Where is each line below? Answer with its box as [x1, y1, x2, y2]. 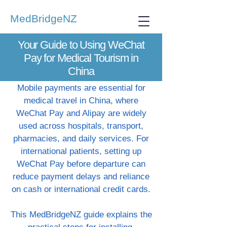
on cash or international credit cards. [12, 184, 150, 194]
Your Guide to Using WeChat [17, 39, 145, 51]
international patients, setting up [21, 146, 141, 156]
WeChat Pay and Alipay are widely [16, 108, 146, 118]
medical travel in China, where [24, 96, 138, 105]
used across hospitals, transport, [19, 121, 143, 131]
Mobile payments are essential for [17, 83, 145, 93]
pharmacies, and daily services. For [13, 134, 149, 143]
